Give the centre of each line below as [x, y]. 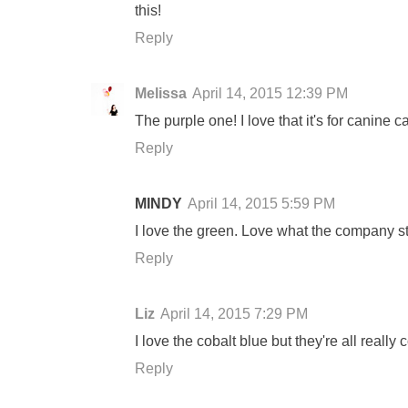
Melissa [161, 92]
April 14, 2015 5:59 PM [261, 203]
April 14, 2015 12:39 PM [270, 92]
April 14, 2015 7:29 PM [234, 313]
